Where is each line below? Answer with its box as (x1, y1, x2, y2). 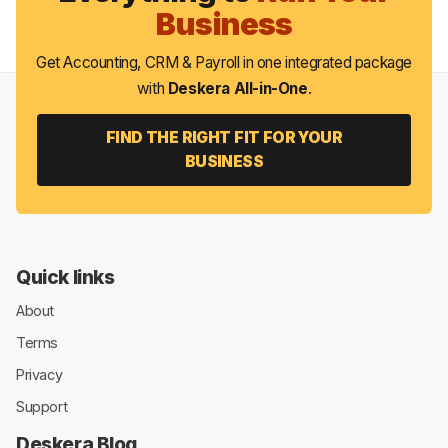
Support (16, 397, 68, 415)
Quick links (16, 264, 115, 289)
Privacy (16, 365, 63, 383)
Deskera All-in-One (167, 78, 308, 98)
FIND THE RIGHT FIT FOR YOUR (105, 128, 343, 148)
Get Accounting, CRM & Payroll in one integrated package (35, 52, 412, 72)
